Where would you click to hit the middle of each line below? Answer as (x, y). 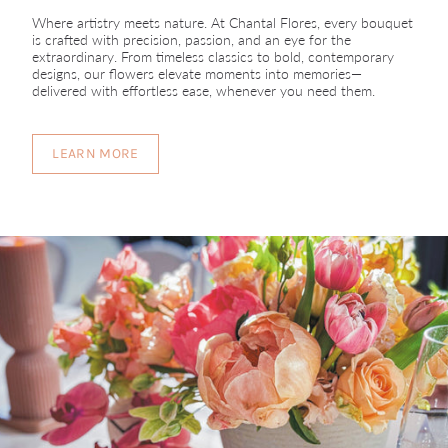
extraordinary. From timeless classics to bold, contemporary (213, 57)
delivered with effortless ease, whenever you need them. (203, 91)
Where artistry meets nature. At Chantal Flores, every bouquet (222, 23)
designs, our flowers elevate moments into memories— (197, 74)
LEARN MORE (95, 154)
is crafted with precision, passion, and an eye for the (191, 40)
